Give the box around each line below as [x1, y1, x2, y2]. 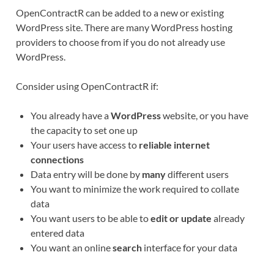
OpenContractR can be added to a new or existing [15, 6, 224, 18]
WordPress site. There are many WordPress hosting [15, 21, 232, 33]
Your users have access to [30, 138, 139, 150]
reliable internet [138, 138, 210, 150]
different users [165, 168, 229, 180]
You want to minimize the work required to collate [30, 182, 239, 194]
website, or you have [160, 109, 248, 121]
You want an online [30, 241, 113, 253]
